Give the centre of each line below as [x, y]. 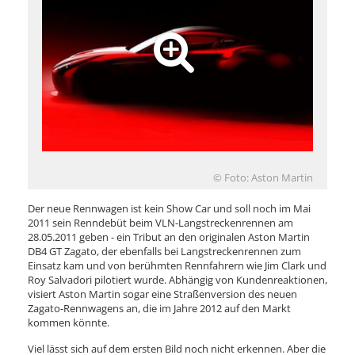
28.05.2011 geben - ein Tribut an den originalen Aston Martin [169, 237]
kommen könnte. [69, 322]
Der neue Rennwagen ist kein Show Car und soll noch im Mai [169, 208]
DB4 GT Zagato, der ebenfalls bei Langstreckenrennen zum [164, 251]
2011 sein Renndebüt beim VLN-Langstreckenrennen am [160, 222]
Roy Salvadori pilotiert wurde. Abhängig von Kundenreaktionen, [177, 279]
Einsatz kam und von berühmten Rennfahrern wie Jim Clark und [177, 265]
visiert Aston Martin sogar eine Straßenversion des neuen [162, 294]
